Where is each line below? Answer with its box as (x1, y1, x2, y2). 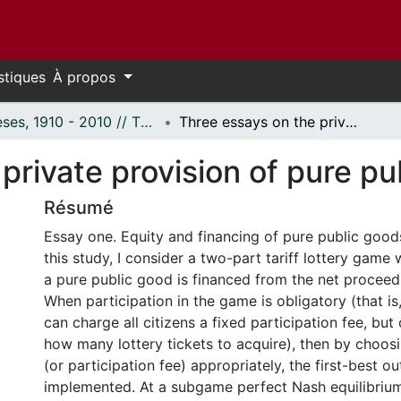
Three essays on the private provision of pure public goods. (346, 113, 357, 131)
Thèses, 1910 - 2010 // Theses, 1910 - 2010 (141, 113, 152, 131)
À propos (53, 68, 120, 86)
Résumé (44, 197, 114, 218)
